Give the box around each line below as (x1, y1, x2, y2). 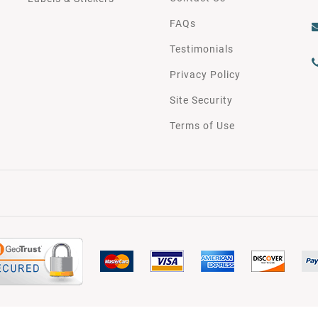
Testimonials (170, 43, 234, 55)
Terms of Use (170, 119, 235, 131)
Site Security (170, 94, 233, 106)
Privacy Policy (170, 68, 241, 80)
